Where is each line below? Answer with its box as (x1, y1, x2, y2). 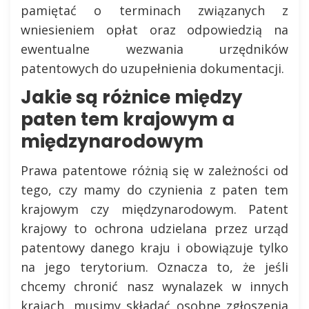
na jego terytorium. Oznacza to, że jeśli (21, 259, 288, 275)
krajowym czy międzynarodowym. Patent (21, 201, 288, 217)
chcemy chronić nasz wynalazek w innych (21, 278, 288, 295)
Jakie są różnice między (21, 85, 242, 110)
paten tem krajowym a (21, 107, 235, 132)
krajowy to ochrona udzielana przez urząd (21, 220, 288, 237)
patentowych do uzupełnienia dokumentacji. (21, 60, 284, 77)
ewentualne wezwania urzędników (21, 41, 288, 57)
